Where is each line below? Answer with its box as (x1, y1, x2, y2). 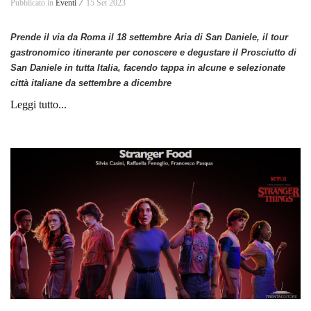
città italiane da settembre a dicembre (10, 77, 171, 88)
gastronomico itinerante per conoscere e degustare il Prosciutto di (10, 47, 296, 58)
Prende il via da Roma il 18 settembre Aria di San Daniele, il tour (10, 31, 288, 42)
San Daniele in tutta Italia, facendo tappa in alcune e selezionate (10, 62, 285, 73)
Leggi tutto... (10, 98, 67, 110)
